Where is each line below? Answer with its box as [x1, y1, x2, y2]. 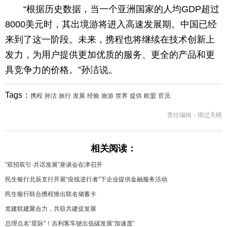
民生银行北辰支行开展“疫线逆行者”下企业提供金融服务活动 [5, 175, 167, 183]
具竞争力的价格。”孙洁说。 [5, 64, 118, 75]
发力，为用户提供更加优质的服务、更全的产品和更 [5, 49, 215, 60]
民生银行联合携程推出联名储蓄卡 [5, 190, 96, 198]
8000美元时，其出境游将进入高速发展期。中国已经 [5, 19, 217, 29]
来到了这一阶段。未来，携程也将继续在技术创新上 [5, 34, 215, 45]
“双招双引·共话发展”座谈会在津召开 [5, 161, 102, 168]
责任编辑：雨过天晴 [167, 111, 222, 119]
